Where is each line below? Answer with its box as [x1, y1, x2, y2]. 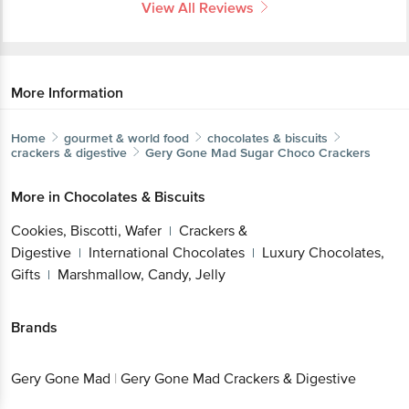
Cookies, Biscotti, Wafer [11, 221, 162, 240]
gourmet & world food [64, 130, 189, 146]
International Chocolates [89, 243, 245, 262]
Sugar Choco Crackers [240, 144, 371, 161]
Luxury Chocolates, [262, 243, 384, 262]
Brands [11, 318, 58, 337]
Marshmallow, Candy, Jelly [58, 265, 225, 284]
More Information [11, 83, 123, 102]
